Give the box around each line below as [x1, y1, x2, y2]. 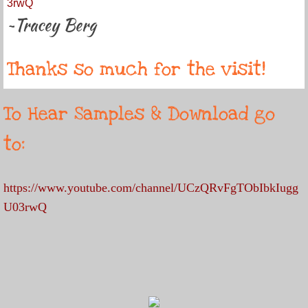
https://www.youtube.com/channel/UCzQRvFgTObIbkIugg [3, 181, 298, 195]
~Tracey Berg [7, 13, 96, 37]
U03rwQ [3, 200, 47, 214]
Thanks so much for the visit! [7, 57, 265, 81]
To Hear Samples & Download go [3, 102, 275, 126]
